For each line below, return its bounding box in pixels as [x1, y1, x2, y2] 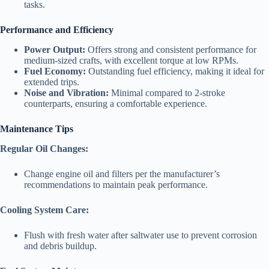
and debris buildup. [24, 240, 97, 251]
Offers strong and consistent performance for [85, 44, 256, 55]
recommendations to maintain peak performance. [24, 179, 208, 190]
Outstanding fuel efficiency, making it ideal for [86, 65, 264, 76]
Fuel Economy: [24, 65, 86, 76]
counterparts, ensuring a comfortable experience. [24, 98, 207, 109]
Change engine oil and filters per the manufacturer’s [24, 168, 220, 179]
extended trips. [24, 76, 79, 87]
